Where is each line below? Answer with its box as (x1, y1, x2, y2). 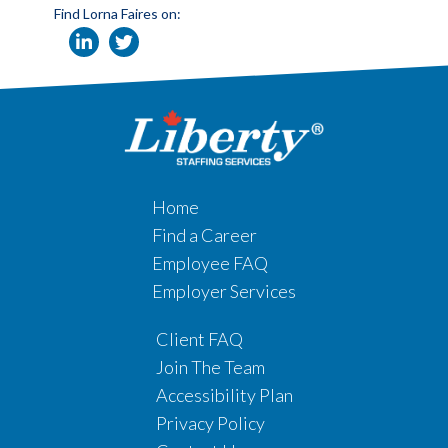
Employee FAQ (152, 252, 268, 275)
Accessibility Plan (155, 384, 293, 407)
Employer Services (152, 280, 296, 303)
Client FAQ (155, 328, 243, 351)
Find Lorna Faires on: (53, 4, 181, 22)
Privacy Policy (155, 412, 265, 435)
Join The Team (155, 356, 265, 379)
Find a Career (152, 224, 257, 247)
